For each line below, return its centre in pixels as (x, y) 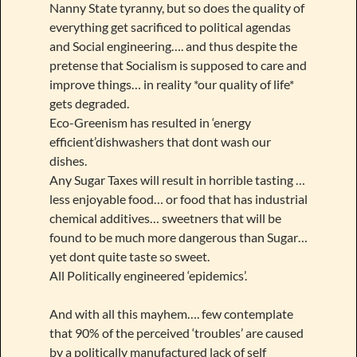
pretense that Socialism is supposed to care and (178, 65)
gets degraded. (89, 103)
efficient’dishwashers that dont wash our (160, 141)
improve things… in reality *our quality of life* (171, 84)
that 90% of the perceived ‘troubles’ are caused (176, 332)
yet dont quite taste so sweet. (129, 256)
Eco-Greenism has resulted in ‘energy (150, 122)
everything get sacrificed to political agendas (170, 26)
